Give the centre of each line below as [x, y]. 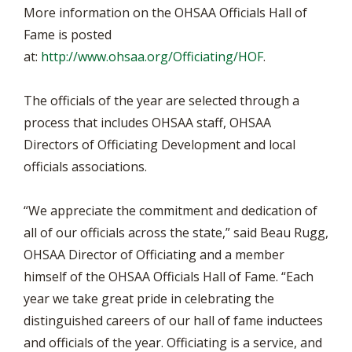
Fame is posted [68, 35]
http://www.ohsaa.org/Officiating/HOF [152, 57]
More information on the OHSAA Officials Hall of [165, 13]
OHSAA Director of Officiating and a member [154, 255]
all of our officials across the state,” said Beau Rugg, [176, 233]
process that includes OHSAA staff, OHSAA [147, 123]
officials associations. [85, 167]
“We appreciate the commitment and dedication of [170, 211]
